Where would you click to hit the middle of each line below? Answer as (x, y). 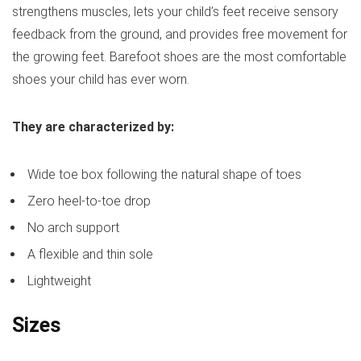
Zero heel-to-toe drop (87, 201)
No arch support (72, 228)
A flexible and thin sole (89, 254)
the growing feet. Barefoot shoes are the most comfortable (179, 57)
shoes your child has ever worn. (101, 79)
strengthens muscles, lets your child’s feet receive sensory (175, 12)
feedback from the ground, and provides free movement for (180, 34)
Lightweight (58, 281)
